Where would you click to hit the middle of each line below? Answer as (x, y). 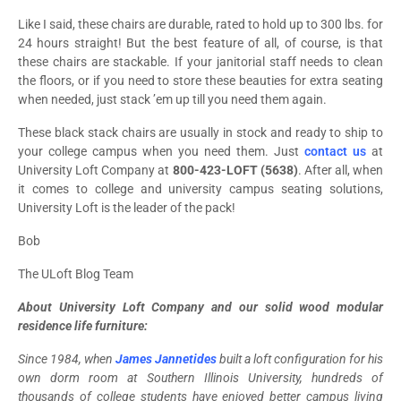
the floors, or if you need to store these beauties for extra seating (200, 80)
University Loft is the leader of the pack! (127, 207)
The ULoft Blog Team (76, 273)
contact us (335, 151)
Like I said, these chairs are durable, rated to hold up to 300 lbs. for (200, 24)
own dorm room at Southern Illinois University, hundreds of (200, 377)
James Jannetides (166, 358)
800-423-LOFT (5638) (235, 170)
